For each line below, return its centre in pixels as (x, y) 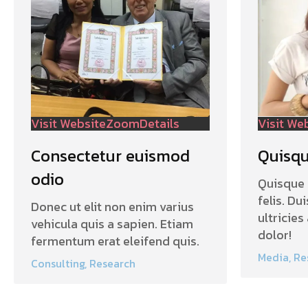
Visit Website (68, 123)
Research (112, 263)
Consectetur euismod (110, 155)
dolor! (275, 234)
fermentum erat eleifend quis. (115, 241)
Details (159, 123)
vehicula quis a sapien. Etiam (112, 223)
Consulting (58, 263)
